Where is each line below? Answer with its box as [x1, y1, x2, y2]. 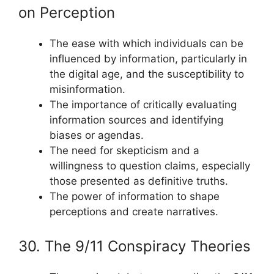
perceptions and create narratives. [50, 206, 218, 218]
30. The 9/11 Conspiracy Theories [18, 237, 251, 255]
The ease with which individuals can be [50, 37, 243, 50]
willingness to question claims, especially [50, 160, 250, 172]
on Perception [18, 4, 115, 21]
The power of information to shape [50, 190, 220, 202]
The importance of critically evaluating [50, 98, 237, 111]
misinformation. [50, 83, 125, 95]
